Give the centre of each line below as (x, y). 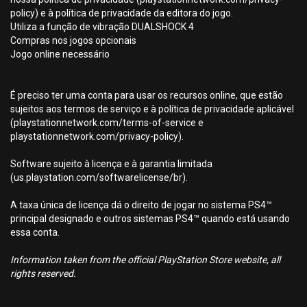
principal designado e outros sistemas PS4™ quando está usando (150, 219)
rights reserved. (43, 273)
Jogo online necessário (60, 54)
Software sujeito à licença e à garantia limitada (111, 164)
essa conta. (35, 232)
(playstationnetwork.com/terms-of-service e (107, 123)
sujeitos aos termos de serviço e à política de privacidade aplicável (152, 109)
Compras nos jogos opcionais (73, 40)
